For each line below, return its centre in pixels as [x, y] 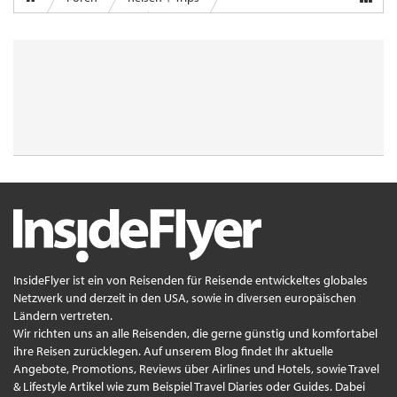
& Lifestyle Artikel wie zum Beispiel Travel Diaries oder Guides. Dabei [189, 387]
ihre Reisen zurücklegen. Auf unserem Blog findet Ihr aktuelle [173, 351]
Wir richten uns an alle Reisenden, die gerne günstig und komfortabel [195, 334]
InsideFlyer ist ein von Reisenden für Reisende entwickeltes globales [191, 280]
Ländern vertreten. [63, 316]
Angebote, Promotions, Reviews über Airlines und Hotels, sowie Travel [196, 369]
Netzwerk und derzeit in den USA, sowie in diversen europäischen [185, 298]
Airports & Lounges [86, 28]
